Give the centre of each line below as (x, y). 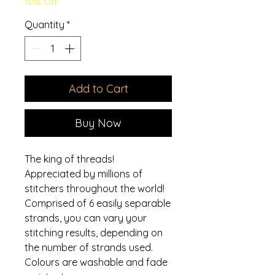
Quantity (45, 24)
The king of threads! (69, 159)
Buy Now (98, 123)
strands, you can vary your (86, 218)
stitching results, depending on (94, 232)
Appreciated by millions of (83, 173)
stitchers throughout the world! (95, 188)
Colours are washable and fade (96, 262)
